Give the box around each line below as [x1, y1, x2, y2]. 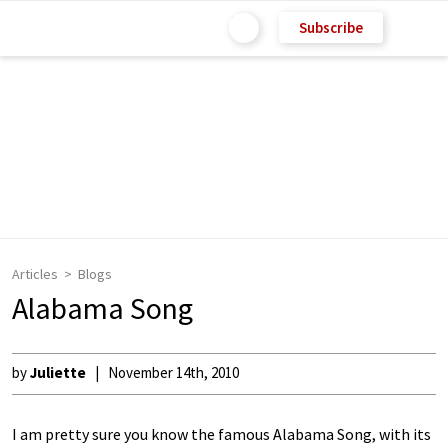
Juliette [30, 363, 89, 382]
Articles [12, 265, 58, 283]
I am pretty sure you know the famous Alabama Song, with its [12, 424, 431, 444]
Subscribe [299, 17, 363, 37]
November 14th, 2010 [108, 363, 239, 382]
